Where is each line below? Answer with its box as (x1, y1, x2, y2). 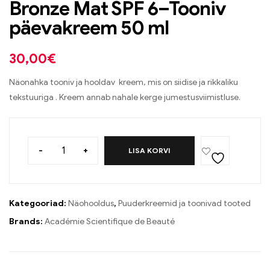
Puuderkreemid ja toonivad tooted (118, 198, 251, 209)
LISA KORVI (128, 146, 171, 155)
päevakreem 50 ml (9, 16, 169, 40)
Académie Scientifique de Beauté (45, 216, 175, 227)
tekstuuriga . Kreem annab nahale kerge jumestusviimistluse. (9, 92, 240, 103)
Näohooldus (68, 198, 114, 209)
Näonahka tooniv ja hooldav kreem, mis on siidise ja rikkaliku (9, 77, 238, 88)
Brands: (9, 216, 45, 227)
